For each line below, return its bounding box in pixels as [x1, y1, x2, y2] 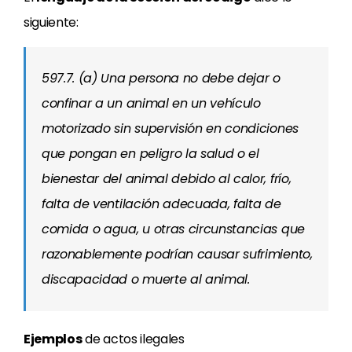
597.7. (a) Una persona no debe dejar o [42, 69, 280, 87]
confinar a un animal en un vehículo [42, 94, 261, 112]
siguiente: [24, 13, 79, 31]
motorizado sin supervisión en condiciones [42, 119, 299, 137]
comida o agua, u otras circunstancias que [42, 220, 305, 238]
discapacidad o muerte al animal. [42, 270, 250, 288]
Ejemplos [24, 330, 82, 348]
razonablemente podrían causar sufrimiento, [42, 245, 313, 263]
